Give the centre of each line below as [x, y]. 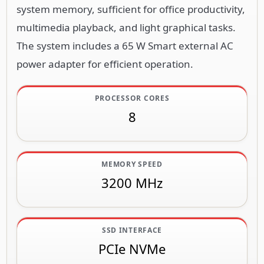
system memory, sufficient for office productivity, [131, 9]
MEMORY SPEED [132, 164]
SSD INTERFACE [132, 230]
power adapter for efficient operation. [105, 64]
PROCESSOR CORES [132, 98]
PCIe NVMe [132, 248]
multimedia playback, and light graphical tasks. [126, 27]
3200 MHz [132, 182]
